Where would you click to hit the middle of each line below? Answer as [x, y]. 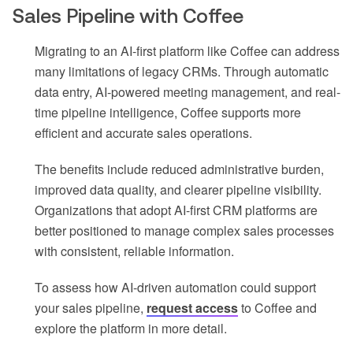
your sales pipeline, [91, 308]
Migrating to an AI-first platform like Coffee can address [187, 51]
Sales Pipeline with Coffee [128, 16]
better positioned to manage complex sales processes [184, 231]
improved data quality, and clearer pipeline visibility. [178, 190]
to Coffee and [277, 308]
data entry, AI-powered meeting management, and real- [188, 92]
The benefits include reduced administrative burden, [179, 169]
